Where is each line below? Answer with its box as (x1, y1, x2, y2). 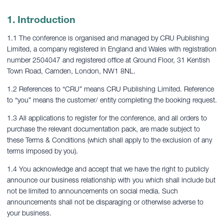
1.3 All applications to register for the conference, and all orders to (7, 113, 207, 122)
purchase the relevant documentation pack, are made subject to (7, 124, 200, 133)
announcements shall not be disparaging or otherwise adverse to (7, 197, 203, 206)
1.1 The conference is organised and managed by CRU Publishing (7, 33, 209, 42)
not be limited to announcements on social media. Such (7, 186, 178, 195)
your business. (7, 208, 51, 217)
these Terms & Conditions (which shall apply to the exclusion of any (7, 135, 212, 144)
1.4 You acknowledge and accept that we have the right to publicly (7, 164, 208, 173)
